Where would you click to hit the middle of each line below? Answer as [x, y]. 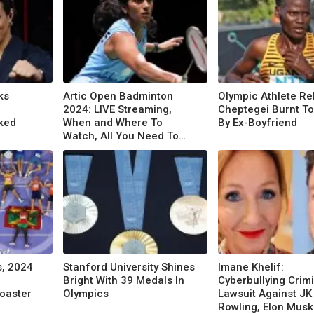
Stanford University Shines [129, 267]
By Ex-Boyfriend [258, 122]
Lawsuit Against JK [265, 293]
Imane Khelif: [251, 267]
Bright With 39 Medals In [124, 280]
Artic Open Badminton [118, 96]
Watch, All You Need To [121, 136]
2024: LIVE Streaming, [117, 109]
